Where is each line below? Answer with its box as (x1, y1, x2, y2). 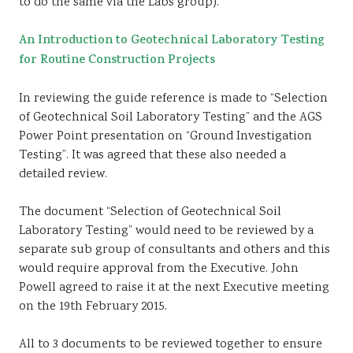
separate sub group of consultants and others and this (19, 241, 330, 259)
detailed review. (19, 165, 107, 184)
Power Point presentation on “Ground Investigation (19, 128, 312, 146)
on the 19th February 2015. (19, 298, 167, 316)
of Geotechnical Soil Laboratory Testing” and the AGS (19, 109, 322, 127)
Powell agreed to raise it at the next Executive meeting (19, 279, 329, 297)
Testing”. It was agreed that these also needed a (19, 147, 286, 165)
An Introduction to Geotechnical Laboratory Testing (19, 32, 325, 51)
